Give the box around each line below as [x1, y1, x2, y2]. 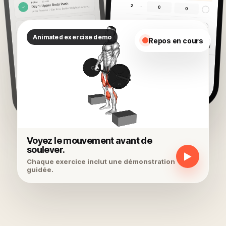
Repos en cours [148, 36, 203, 45]
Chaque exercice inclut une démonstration [27, 157, 175, 165]
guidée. [27, 165, 53, 174]
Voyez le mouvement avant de [27, 135, 152, 146]
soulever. [27, 144, 65, 155]
